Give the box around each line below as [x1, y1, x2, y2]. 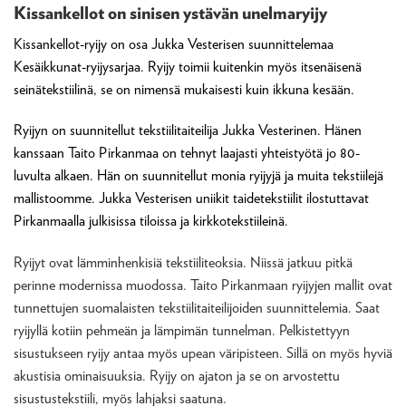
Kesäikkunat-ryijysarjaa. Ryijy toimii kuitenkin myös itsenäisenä [14, 57, 362, 75]
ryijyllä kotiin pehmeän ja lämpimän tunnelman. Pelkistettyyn [14, 322, 350, 340]
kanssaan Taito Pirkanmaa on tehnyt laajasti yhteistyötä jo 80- [14, 144, 360, 162]
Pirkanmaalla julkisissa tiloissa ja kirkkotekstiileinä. [14, 212, 288, 230]
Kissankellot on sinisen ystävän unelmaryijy [14, 2, 327, 23]
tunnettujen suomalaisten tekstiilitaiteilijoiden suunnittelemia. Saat [14, 299, 380, 317]
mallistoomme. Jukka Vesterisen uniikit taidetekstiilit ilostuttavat [14, 189, 369, 208]
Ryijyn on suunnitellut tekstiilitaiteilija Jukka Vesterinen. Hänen [14, 121, 362, 140]
